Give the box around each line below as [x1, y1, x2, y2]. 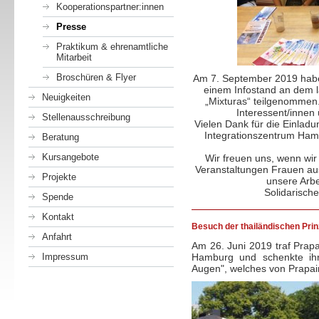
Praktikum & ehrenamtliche [56, 41, 168, 52]
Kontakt [42, 211, 74, 222]
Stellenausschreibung [42, 112, 130, 122]
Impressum [42, 251, 88, 262]
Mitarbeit [56, 52, 92, 63]
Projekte [42, 172, 76, 182]
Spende [42, 192, 73, 202]
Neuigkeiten [42, 92, 90, 103]
